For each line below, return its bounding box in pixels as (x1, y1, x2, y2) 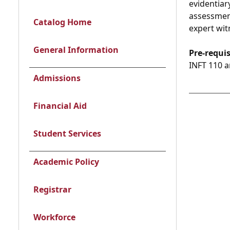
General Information (33, 44, 119, 55)
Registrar (33, 184, 71, 195)
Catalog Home (33, 16, 91, 28)
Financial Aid (33, 100, 87, 111)
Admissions (33, 72, 81, 84)
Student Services (33, 128, 101, 139)
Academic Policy (33, 156, 99, 167)
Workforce (33, 212, 75, 223)
